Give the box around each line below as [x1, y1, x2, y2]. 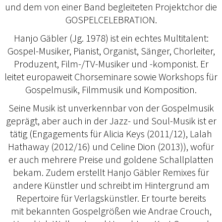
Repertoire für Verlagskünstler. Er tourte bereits [16, 192, 206, 204]
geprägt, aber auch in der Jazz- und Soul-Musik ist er [5, 114, 217, 127]
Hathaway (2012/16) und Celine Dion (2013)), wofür [8, 140, 214, 153]
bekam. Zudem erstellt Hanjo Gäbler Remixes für [13, 166, 209, 178]
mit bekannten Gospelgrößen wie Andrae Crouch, [10, 205, 212, 217]
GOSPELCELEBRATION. [65, 13, 157, 26]
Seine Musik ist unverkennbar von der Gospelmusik [8, 102, 214, 114]
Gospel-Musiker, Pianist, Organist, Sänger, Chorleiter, [7, 45, 215, 57]
